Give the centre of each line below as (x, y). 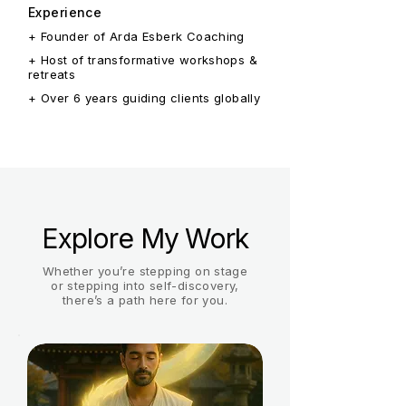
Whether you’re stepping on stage (145, 271)
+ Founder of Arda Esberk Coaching (136, 36)
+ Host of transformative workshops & (143, 60)
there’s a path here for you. (145, 300)
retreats (52, 74)
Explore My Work (145, 238)
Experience (65, 12)
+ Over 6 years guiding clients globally (145, 98)
